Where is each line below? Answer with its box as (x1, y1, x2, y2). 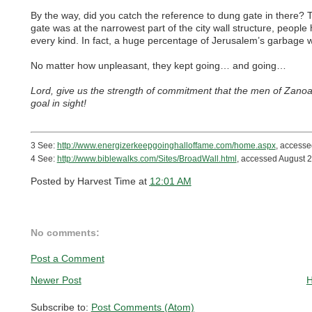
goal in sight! (30, 97, 86, 109)
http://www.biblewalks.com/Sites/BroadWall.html (56, 153, 237, 164)
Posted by (30, 175, 77, 187)
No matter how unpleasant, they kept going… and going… (30, 60, 286, 72)
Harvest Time (77, 175, 136, 187)
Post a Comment (30, 253, 104, 265)
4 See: (30, 153, 57, 164)
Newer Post (30, 274, 81, 286)
